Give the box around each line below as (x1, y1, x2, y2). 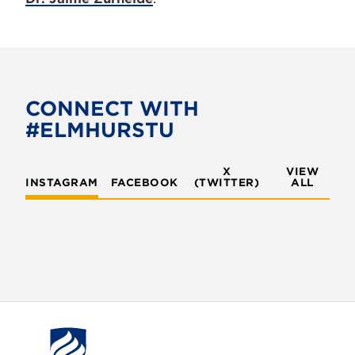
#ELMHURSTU (25, 118, 174, 142)
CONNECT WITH (25, 97, 199, 120)
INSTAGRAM (25, 177, 98, 189)
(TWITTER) (193, 177, 260, 189)
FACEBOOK (110, 177, 178, 189)
